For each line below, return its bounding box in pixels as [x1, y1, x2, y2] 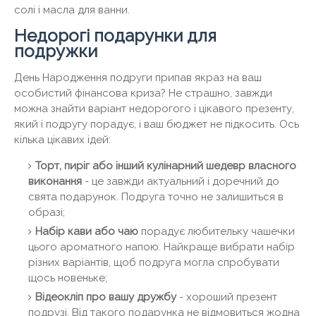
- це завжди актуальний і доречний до [82, 175, 279, 188]
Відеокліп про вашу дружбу [35, 291, 176, 304]
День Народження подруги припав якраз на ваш [14, 71, 262, 85]
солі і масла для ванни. [14, 4, 130, 17]
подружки [14, 41, 97, 62]
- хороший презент [176, 291, 277, 304]
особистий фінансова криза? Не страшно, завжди [14, 87, 272, 100]
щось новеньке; [28, 272, 107, 285]
